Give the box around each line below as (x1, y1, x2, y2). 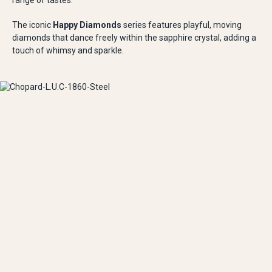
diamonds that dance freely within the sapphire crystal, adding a (12, 33, 256, 42)
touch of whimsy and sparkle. (12, 46, 124, 55)
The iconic (12, 20, 53, 30)
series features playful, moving (121, 20, 242, 30)
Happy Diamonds (53, 20, 121, 30)
